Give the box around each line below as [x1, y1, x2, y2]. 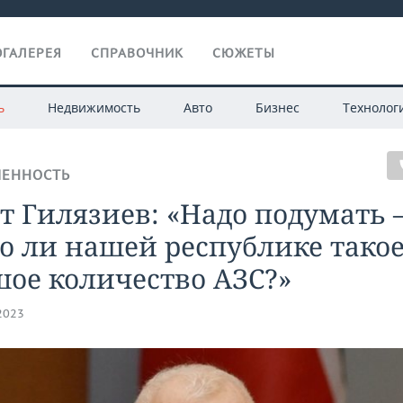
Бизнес [255, 99, 300, 116]
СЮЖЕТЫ [212, 45, 275, 61]
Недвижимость [47, 99, 140, 116]
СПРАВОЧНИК [91, 45, 184, 61]
